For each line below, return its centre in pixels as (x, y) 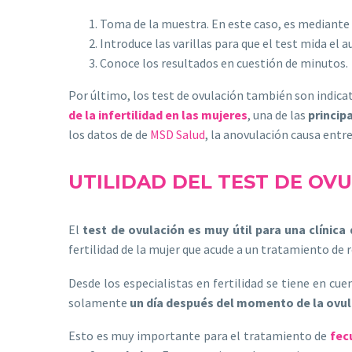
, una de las (278, 114)
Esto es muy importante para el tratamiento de (200, 336)
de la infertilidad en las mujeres (158, 114)
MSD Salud (178, 134)
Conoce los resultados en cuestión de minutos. (224, 62)
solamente (99, 302)
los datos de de (109, 134)
